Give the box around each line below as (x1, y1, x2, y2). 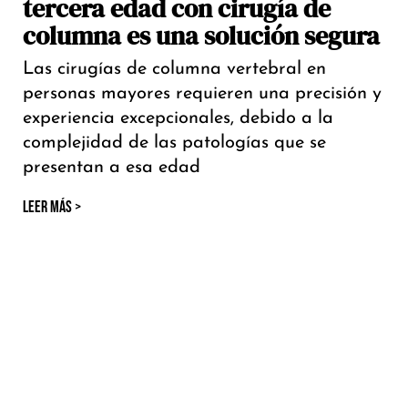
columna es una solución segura (23, 18, 380, 54)
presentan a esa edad (23, 158, 200, 178)
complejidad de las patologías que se (23, 134, 326, 153)
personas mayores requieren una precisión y (23, 85, 382, 104)
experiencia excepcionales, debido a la (23, 109, 333, 128)
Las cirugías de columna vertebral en (23, 60, 326, 79)
